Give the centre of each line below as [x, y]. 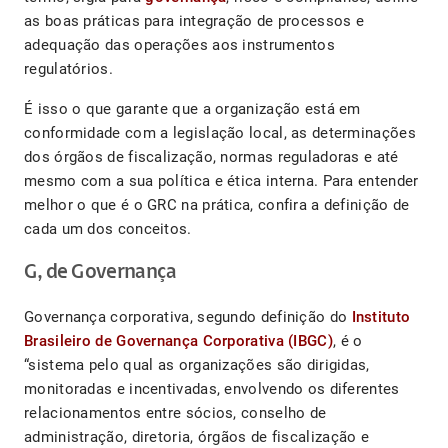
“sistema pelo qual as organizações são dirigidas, [197, 365]
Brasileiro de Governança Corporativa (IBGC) [178, 341]
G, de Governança [100, 273]
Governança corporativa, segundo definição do [188, 317]
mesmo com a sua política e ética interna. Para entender [221, 181]
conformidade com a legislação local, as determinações [220, 133]
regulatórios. [71, 69]
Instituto [381, 317]
